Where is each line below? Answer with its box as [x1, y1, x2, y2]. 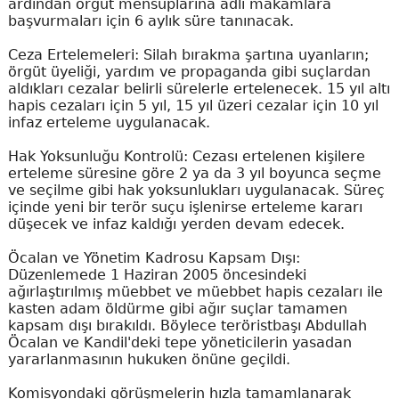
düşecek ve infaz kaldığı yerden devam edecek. [7, 215, 345, 232]
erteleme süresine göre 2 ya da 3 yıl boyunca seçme [7, 164, 381, 182]
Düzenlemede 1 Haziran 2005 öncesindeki [7, 265, 306, 283]
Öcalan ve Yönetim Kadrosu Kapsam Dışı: [7, 248, 300, 266]
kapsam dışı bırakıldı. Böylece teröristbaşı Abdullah [7, 316, 367, 334]
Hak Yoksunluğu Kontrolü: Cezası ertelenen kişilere [7, 147, 365, 165]
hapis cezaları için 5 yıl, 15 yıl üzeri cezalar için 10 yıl [7, 96, 379, 114]
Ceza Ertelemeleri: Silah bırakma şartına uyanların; [7, 45, 369, 63]
